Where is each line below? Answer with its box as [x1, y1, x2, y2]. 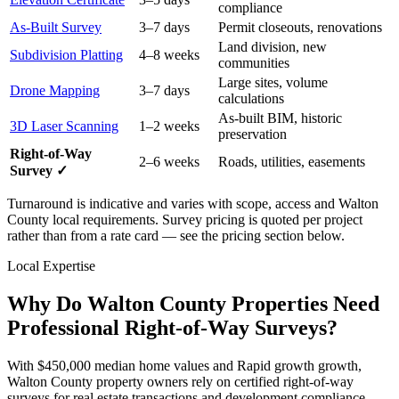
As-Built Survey [10, 20, 102, 36]
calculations [218, 91, 284, 107]
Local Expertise [7, 258, 95, 274]
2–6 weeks [139, 154, 199, 170]
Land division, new [218, 39, 327, 55]
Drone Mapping [10, 83, 100, 99]
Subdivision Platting [10, 47, 123, 63]
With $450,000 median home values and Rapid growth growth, [7, 358, 362, 374]
